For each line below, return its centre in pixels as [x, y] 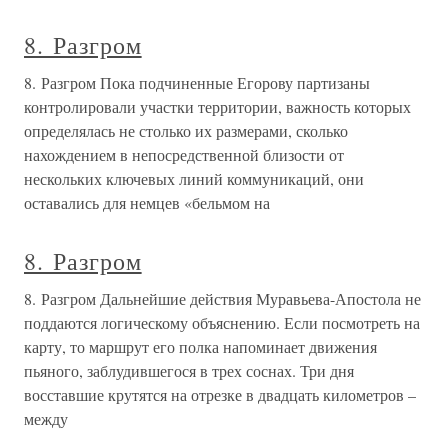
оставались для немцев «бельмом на [147, 202]
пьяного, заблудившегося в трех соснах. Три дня [189, 370]
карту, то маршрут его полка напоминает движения [200, 346]
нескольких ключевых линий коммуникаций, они [194, 178]
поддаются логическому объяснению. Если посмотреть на [222, 322]
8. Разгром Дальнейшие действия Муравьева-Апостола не [222, 298]
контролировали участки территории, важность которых [217, 106]
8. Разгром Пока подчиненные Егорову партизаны [197, 82]
